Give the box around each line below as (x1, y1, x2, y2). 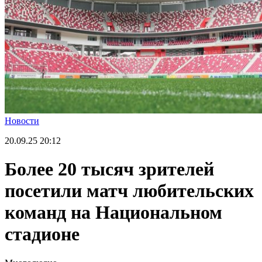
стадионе (5, 223, 80, 245)
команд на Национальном (5, 202, 222, 223)
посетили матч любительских (5, 180, 254, 202)
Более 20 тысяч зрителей (5, 158, 214, 180)
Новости (5, 116, 39, 126)
